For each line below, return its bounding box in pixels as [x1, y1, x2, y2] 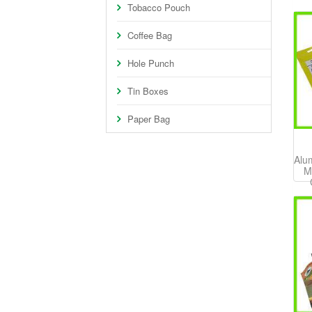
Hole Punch [127, 56, 174, 70]
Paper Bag [127, 112, 170, 125]
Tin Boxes [127, 84, 169, 97]
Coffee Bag [127, 29, 172, 42]
